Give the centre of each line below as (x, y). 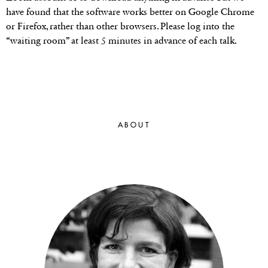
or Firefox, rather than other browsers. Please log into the (120, 26)
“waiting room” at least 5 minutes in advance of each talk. (121, 40)
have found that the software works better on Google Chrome (130, 11)
